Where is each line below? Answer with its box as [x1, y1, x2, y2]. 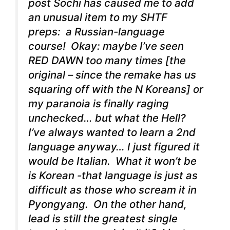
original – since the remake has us [28, 68, 196, 82]
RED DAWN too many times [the [28, 54, 186, 67]
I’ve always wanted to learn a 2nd [28, 126, 196, 139]
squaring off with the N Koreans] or [28, 83, 203, 96]
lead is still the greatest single [28, 212, 178, 225]
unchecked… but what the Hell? [28, 111, 188, 125]
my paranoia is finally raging [28, 97, 169, 110]
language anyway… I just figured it [28, 140, 200, 154]
